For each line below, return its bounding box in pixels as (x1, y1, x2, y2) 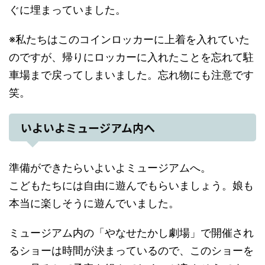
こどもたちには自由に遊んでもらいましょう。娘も (9, 179, 254, 192)
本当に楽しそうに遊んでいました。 (9, 196, 179, 209)
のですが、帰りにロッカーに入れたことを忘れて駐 (9, 50, 254, 63)
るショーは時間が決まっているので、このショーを (9, 244, 254, 257)
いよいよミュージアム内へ (21, 119, 155, 135)
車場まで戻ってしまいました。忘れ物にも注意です (9, 68, 254, 81)
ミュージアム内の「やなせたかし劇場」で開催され (9, 226, 254, 239)
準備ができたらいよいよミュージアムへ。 (9, 161, 211, 174)
